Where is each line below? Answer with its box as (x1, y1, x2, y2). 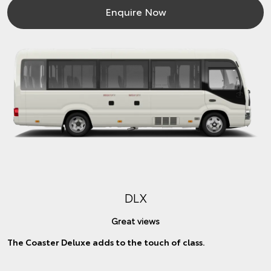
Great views (111, 214, 160, 227)
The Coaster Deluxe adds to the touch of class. (7, 235, 205, 248)
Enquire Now (105, 4, 166, 19)
